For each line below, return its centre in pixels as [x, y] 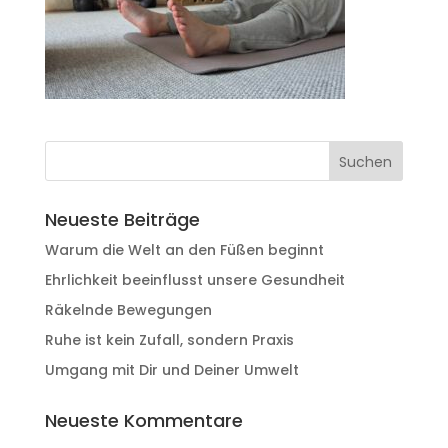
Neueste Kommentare [143, 420]
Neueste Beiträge [122, 219]
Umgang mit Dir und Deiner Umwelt [171, 370]
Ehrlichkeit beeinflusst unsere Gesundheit [194, 280]
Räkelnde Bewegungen [128, 310]
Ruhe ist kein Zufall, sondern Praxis [169, 340]
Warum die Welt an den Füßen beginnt [184, 250]
